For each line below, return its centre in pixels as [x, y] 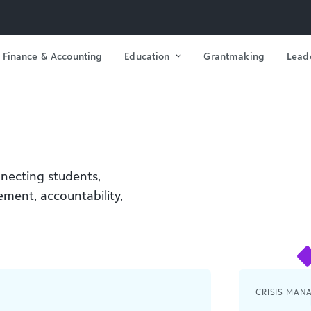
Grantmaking [234, 56]
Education [147, 56]
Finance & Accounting [52, 56]
